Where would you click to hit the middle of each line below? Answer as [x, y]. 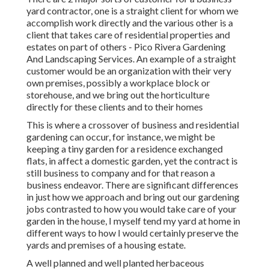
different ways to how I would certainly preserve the [132, 233]
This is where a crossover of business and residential [133, 125]
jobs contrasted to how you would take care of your [131, 209]
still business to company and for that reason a [121, 173]
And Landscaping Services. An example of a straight [131, 59]
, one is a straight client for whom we [165, 11]
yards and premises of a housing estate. [106, 245]
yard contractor [59, 11]
